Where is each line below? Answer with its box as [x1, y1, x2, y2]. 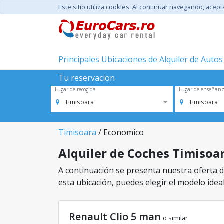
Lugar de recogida [55, 86, 96, 93]
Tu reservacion [58, 72, 115, 83]
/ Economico [96, 127, 144, 138]
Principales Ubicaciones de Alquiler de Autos [58, 54, 223, 65]
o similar [163, 213, 188, 222]
